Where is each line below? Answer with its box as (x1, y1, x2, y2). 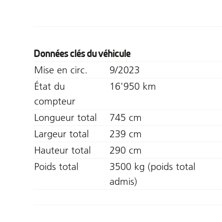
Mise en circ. (34, 63, 88, 76)
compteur (34, 95, 75, 107)
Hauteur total (34, 144, 91, 156)
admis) (110, 175, 137, 187)
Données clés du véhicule (34, 48, 130, 59)
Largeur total (34, 127, 89, 140)
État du (34, 80, 65, 92)
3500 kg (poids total (110, 160, 195, 172)
